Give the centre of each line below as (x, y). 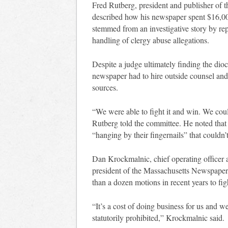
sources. (105, 88)
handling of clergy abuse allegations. (151, 40)
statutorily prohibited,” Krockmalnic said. (158, 218)
